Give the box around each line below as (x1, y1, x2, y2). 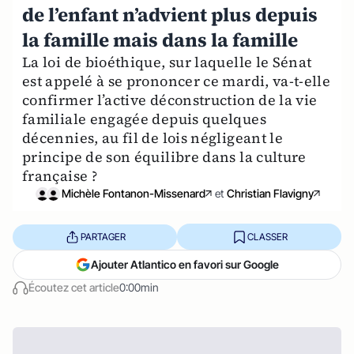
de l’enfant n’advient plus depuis (22, 2, 318, 28)
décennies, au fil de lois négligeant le (22, 128, 284, 148)
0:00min (119, 281, 159, 294)
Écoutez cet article (28, 281, 119, 294)
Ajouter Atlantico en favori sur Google (91, 258, 279, 271)
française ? (22, 166, 97, 186)
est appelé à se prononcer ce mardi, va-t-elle (22, 71, 331, 91)
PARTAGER (80, 230, 126, 243)
